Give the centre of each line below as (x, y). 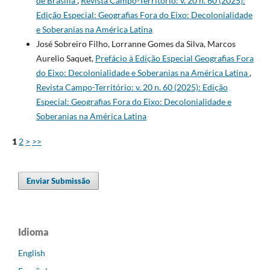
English (32, 253)
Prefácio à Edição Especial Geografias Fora (174, 58)
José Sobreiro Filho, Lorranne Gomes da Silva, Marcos (136, 44)
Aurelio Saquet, (65, 58)
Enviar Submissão (59, 181)
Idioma (33, 232)
